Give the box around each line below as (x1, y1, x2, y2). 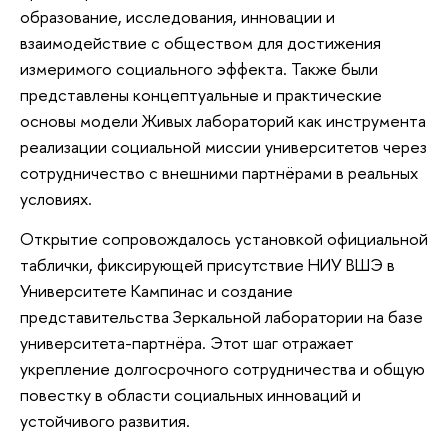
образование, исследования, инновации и (20, 5, 335, 29)
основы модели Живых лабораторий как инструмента (20, 109, 426, 133)
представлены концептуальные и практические (20, 83, 382, 107)
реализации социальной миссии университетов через (20, 135, 427, 159)
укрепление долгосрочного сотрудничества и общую (20, 357, 425, 381)
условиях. (20, 187, 92, 211)
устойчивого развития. (20, 409, 190, 433)
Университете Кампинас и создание (20, 279, 293, 303)
